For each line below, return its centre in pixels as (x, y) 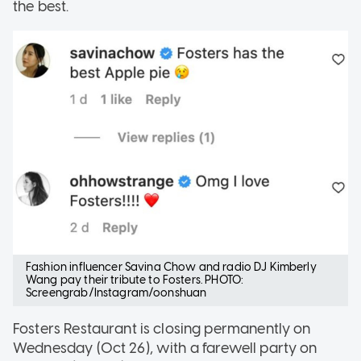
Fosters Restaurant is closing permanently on (162, 328)
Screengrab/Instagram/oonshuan (116, 293)
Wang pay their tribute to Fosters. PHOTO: (135, 280)
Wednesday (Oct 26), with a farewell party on (165, 348)
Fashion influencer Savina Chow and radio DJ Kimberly (171, 267)
